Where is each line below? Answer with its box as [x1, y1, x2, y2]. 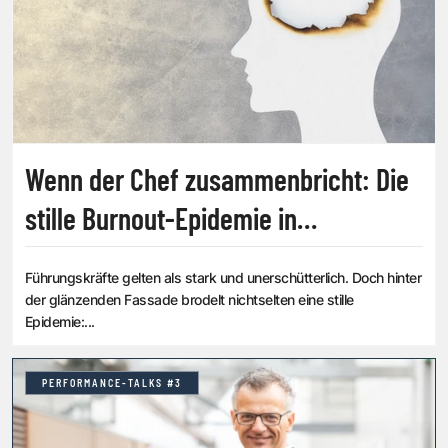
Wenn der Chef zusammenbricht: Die [25, 161, 409, 198]
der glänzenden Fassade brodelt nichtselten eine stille [25, 291, 354, 309]
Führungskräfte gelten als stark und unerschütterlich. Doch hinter [25, 269, 422, 287]
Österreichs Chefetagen [25, 239, 275, 276]
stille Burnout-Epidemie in [25, 200, 297, 237]
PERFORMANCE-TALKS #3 [42, 377, 182, 390]
